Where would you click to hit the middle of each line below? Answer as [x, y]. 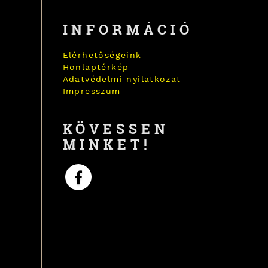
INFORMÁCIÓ [128, 29]
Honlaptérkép [96, 67]
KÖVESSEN [116, 129]
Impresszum [92, 91]
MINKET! [107, 144]
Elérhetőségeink [102, 55]
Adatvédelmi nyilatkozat [122, 79]
